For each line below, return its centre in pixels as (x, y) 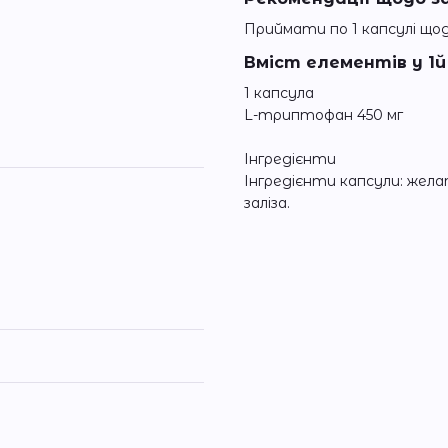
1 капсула (279, 93)
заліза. (267, 203)
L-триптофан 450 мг (323, 115)
